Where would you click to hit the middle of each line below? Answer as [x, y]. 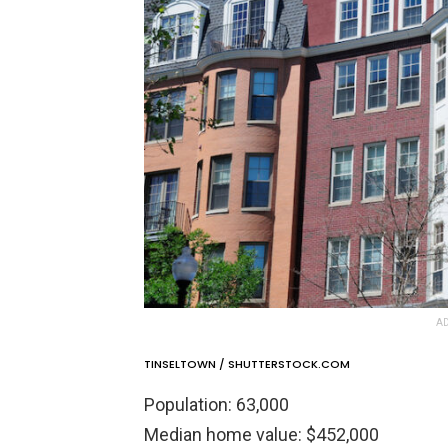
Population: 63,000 [216, 404]
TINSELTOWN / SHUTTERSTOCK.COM [247, 363]
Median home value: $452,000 [261, 434]
